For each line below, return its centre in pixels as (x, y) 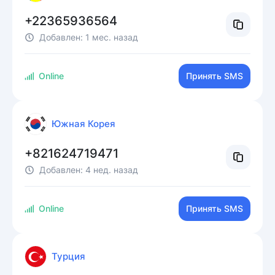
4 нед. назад (112, 170)
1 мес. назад (112, 37)
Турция (68, 256)
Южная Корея (83, 124)
